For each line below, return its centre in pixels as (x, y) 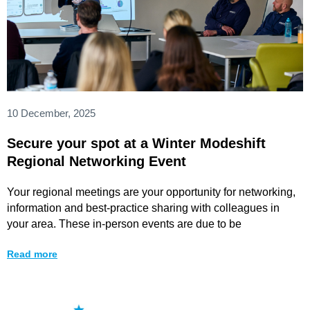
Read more (32, 254)
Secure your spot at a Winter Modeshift (136, 143)
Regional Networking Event (97, 161)
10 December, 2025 (51, 113)
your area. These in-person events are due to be (124, 224)
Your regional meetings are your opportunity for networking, (151, 192)
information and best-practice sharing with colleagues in (143, 208)
